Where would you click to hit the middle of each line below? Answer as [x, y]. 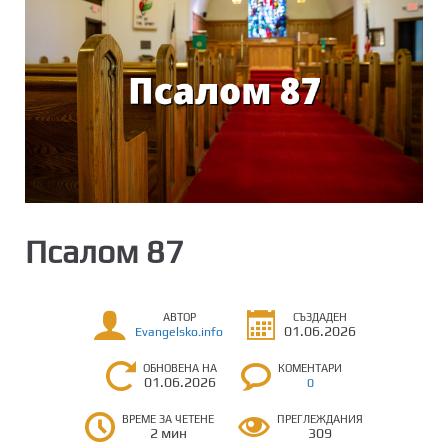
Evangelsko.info [179, 332]
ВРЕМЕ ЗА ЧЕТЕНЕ [168, 418]
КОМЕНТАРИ [310, 367]
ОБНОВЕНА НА [180, 367]
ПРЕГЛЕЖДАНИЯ [320, 418]
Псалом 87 [104, 251]
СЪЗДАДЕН [320, 317]
